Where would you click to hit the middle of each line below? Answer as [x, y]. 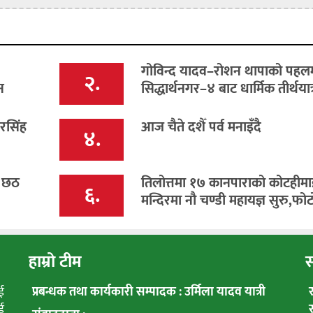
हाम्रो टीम [55, 262]
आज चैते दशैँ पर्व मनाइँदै [201, 128]
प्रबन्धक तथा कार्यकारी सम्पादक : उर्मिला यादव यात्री [148, 292]
